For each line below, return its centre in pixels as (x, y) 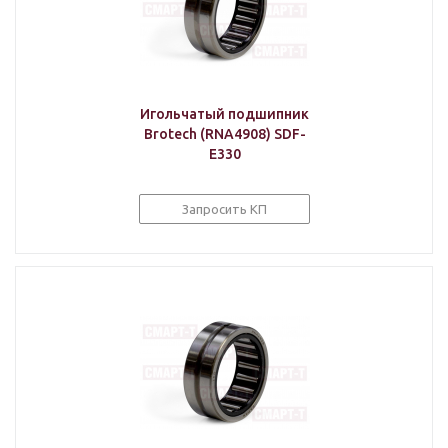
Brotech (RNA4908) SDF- (224, 134)
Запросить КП (224, 209)
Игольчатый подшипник (224, 114)
